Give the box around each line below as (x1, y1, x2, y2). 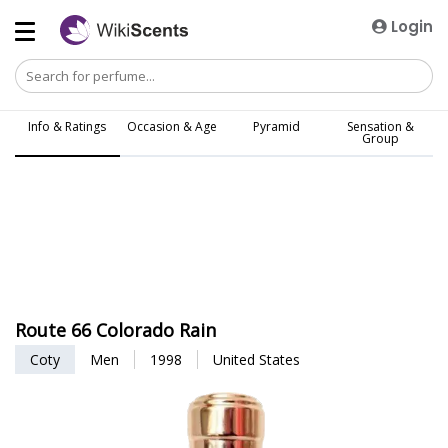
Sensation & (347, 118, 415, 135)
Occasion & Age (126, 118, 217, 135)
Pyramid (252, 118, 300, 135)
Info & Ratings (28, 118, 107, 135)
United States (213, 350, 300, 369)
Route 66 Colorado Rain (15, 318, 216, 342)
